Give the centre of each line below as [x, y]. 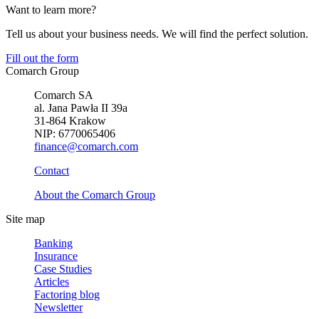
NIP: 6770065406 [75, 134]
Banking [53, 244]
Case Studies [63, 269]
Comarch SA [64, 95]
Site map [25, 219]
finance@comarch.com [86, 147]
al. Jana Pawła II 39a [81, 108]
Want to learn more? [51, 10]
